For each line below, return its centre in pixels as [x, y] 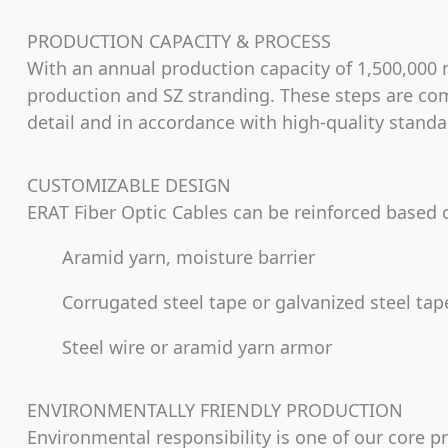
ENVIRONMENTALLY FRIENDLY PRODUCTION [215, 409]
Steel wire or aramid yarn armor [197, 346]
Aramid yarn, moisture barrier [171, 256]
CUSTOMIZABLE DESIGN [129, 184]
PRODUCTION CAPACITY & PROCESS [179, 40]
